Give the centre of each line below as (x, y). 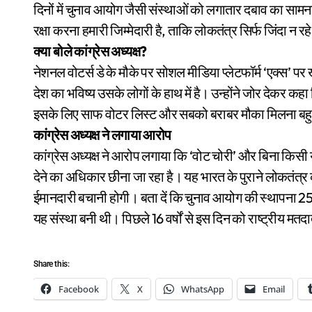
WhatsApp (203, 289)
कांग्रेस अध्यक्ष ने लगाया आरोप (102, 135)
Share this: (52, 264)
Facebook (79, 289)
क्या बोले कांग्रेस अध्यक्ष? (90, 52)
